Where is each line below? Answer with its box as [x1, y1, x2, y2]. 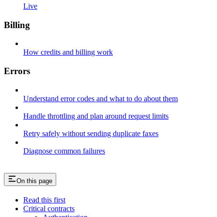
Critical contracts [23, 204, 75, 213]
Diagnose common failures [23, 146, 105, 155]
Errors [4, 65, 30, 76]
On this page [16, 177, 52, 185]
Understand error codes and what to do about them [23, 94, 178, 103]
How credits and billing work [23, 48, 113, 57]
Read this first [23, 195, 65, 204]
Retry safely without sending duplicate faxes [23, 129, 158, 138]
